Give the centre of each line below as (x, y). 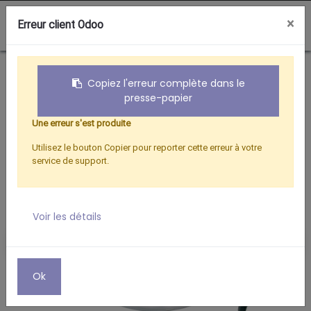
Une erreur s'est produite (81, 123)
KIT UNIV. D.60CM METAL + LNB (182, 68)
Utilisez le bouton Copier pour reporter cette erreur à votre (147, 148)
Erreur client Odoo (60, 25)
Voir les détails (67, 217)
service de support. (70, 161)
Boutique (69, 68)
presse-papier (158, 98)
